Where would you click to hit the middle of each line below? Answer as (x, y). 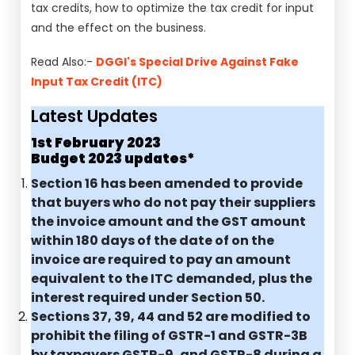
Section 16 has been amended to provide (167, 183)
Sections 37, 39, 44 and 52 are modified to (171, 317)
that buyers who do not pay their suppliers (174, 202)
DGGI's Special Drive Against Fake (198, 62)
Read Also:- (64, 62)
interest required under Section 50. (148, 298)
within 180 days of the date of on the (153, 240)
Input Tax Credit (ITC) (97, 82)
